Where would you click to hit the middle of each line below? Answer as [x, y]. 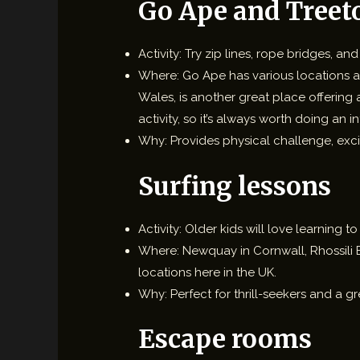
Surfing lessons [235, 186]
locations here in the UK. [208, 272]
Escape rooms [225, 339]
